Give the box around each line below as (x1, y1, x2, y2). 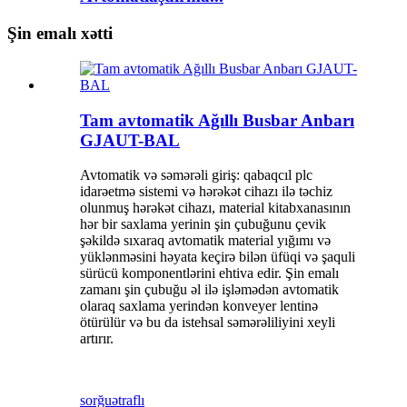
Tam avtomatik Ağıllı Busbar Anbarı (80, 110, 354, 130)
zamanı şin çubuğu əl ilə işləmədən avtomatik (80, 282, 339, 298)
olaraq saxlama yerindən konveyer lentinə (80, 298, 318, 314)
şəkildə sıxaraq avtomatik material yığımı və (80, 233, 331, 249)
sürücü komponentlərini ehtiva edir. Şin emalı (80, 265, 339, 282)
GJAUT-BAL (80, 130, 180, 150)
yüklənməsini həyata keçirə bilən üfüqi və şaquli (80, 249, 355, 265)
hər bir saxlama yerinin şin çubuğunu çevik (80, 216, 326, 233)
